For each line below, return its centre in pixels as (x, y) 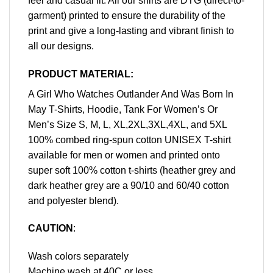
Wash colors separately (78, 257)
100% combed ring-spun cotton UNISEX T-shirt (129, 140)
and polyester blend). (73, 200)
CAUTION (51, 229)
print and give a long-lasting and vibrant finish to (131, 30)
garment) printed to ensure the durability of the (127, 15)
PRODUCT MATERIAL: (81, 74)
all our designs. (61, 46)
